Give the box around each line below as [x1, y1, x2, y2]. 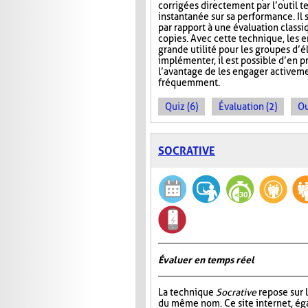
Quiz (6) [165, 101, 198, 113]
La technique [158, 287, 216, 298]
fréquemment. [158, 77, 220, 89]
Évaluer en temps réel [158, 254, 254, 266]
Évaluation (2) [219, 101, 277, 113]
